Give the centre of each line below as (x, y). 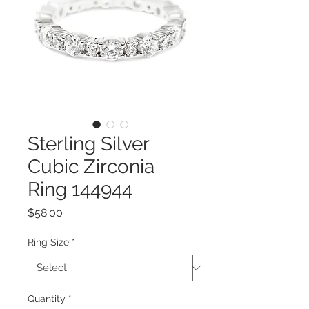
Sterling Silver (88, 143)
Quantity (47, 298)
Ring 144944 (80, 189)
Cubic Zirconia (91, 166)
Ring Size (48, 242)
